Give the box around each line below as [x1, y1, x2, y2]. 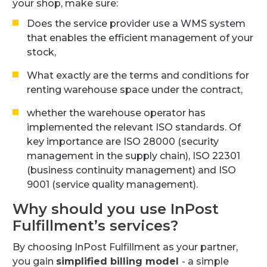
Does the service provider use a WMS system [27, 17, 246, 29]
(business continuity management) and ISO [27, 164, 236, 176]
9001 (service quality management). [27, 178, 198, 190]
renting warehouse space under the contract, [27, 83, 243, 95]
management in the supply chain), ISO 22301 [27, 150, 240, 162]
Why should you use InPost [13, 200, 219, 218]
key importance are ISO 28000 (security [27, 135, 219, 147]
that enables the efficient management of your [27, 32, 253, 44]
